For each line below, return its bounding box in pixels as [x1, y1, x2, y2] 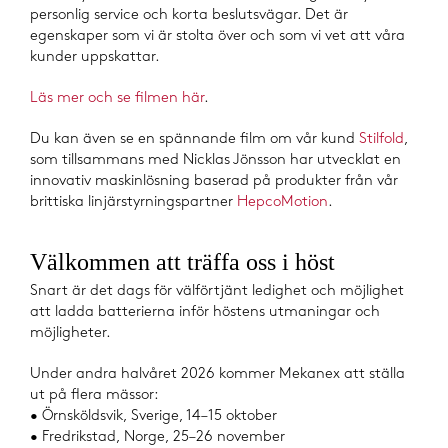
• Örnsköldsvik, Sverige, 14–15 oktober [30, 409, 277, 424]
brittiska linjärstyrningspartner [30, 195, 237, 210]
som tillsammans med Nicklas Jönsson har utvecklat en [30, 153, 401, 168]
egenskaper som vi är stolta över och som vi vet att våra [30, 29, 405, 44]
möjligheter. [30, 326, 111, 341]
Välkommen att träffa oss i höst [30, 249, 335, 276]
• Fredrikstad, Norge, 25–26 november [30, 430, 285, 445]
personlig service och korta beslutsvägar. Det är [30, 8, 348, 23]
